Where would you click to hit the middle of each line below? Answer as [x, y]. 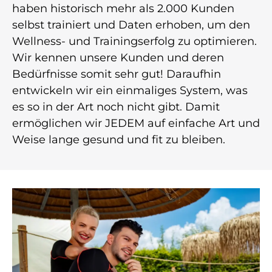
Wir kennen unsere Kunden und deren [118, 58]
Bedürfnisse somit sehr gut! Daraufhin [117, 74]
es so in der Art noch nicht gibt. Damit [116, 107]
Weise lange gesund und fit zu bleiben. [119, 140]
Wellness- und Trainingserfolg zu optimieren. [134, 42]
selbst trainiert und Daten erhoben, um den [131, 25]
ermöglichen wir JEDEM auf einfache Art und [136, 124]
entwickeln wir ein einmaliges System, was [130, 91]
